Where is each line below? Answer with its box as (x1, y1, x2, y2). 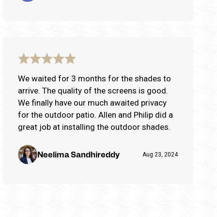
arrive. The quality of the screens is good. (18, 85, 168, 95)
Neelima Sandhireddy (37, 149, 120, 159)
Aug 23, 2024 (142, 151, 178, 158)
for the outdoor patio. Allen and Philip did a (18, 109, 173, 120)
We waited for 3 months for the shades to (18, 73, 171, 83)
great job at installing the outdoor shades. (18, 122, 170, 132)
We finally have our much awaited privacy (18, 97, 167, 108)
